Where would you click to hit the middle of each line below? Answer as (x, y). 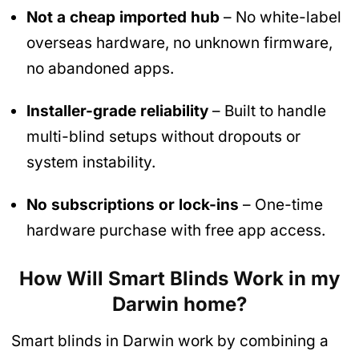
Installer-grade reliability (117, 111)
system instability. (91, 162)
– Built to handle (267, 111)
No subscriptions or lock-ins (133, 204)
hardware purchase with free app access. (176, 230)
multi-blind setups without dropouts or (163, 136)
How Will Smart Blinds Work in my (179, 279)
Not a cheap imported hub (123, 17)
